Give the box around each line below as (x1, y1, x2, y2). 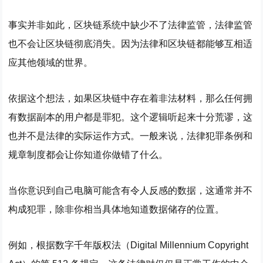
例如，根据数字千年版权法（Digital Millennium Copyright (8, 240, 249, 250)
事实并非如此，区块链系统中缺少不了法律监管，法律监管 (8, 20, 253, 31)
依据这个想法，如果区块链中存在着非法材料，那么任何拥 (8, 93, 253, 104)
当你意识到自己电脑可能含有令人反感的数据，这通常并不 (8, 185, 253, 195)
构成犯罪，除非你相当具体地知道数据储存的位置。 (8, 204, 225, 214)
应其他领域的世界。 (8, 58, 93, 68)
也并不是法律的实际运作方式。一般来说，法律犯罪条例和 (8, 131, 253, 141)
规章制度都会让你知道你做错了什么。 (8, 150, 168, 160)
